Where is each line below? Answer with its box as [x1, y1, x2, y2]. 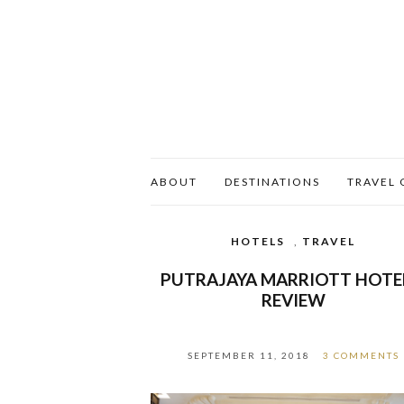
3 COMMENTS [322, 350, 399, 361]
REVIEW [261, 289, 326, 310]
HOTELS [231, 234, 286, 248]
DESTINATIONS [225, 175, 320, 188]
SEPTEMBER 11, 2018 [187, 350, 310, 361]
